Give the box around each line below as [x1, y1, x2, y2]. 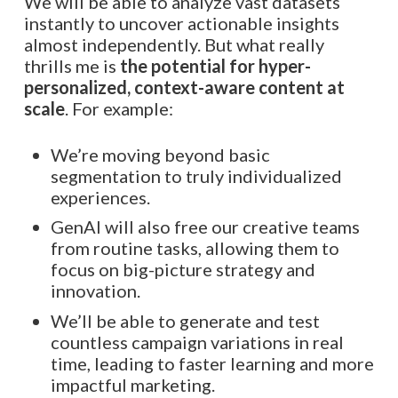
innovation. [50, 280, 140, 302]
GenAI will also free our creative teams [50, 216, 360, 238]
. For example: [64, 98, 173, 120]
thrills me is [23, 55, 120, 77]
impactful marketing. [50, 373, 215, 395]
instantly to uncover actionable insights [23, 12, 339, 35]
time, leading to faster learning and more [50, 352, 374, 374]
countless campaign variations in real [50, 330, 344, 353]
